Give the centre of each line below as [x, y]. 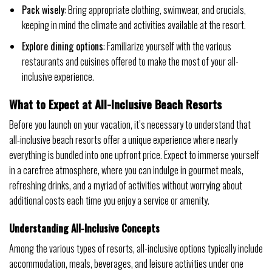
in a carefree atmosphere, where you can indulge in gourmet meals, [126, 170]
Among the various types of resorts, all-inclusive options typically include [136, 249]
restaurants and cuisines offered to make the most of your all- [130, 61]
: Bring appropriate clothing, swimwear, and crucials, [155, 10]
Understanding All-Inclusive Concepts [84, 229]
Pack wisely [43, 10]
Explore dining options [62, 46]
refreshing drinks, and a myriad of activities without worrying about [126, 185]
